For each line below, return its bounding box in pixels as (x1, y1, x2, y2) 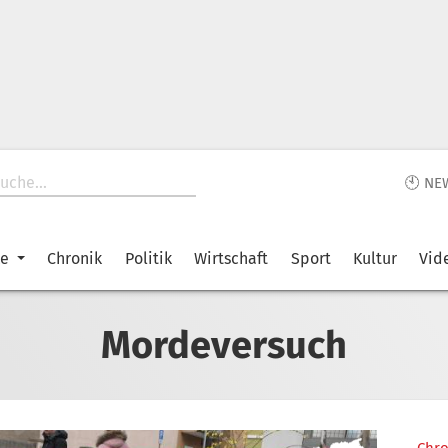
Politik (124, 249, 172, 268)
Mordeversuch (101, 321, 347, 368)
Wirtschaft (194, 249, 269, 268)
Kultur (352, 249, 397, 268)
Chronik (47, 249, 103, 268)
